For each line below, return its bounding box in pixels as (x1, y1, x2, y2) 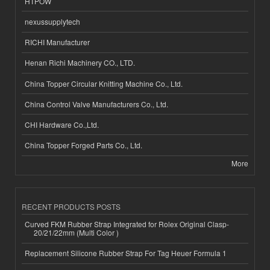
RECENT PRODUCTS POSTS (22, 201, 121, 212)
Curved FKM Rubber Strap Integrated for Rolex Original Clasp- (25, 219, 229, 230)
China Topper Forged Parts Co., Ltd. (25, 140, 142, 151)
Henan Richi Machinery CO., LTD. (25, 57, 135, 68)
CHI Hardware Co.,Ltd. (25, 119, 99, 130)
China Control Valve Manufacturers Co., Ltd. (25, 98, 168, 109)
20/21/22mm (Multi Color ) (34, 227, 119, 238)
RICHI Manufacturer (25, 37, 90, 48)
